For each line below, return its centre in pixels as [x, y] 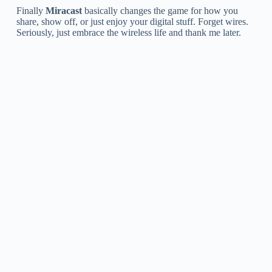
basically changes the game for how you [160, 10]
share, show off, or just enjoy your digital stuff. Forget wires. [132, 21]
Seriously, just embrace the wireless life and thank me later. [128, 32]
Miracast [63, 10]
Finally [31, 10]
